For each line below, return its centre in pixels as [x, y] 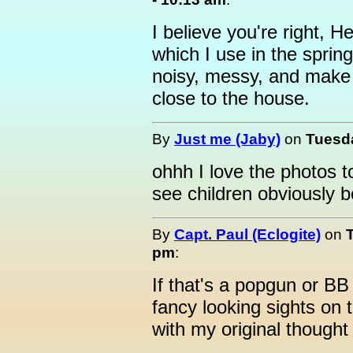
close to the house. [231, 98]
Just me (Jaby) [227, 139]
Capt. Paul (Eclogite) [247, 234]
